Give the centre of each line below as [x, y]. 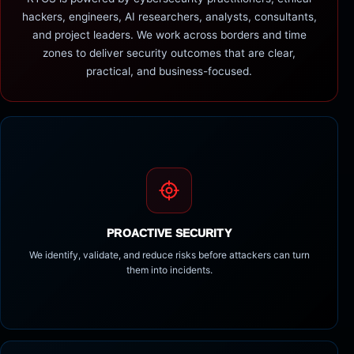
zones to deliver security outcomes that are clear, [169, 53]
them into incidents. [169, 270]
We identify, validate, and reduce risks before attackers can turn [169, 255]
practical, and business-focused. [169, 71]
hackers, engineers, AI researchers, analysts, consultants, [169, 16]
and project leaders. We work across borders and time [169, 34]
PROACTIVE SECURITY [169, 234]
